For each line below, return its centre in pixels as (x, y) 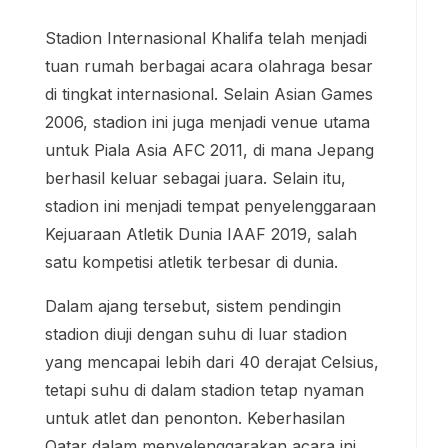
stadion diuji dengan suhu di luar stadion (196, 334)
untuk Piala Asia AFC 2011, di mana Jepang (209, 150)
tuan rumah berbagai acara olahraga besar (209, 66)
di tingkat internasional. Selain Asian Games (209, 94)
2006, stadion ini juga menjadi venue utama (207, 122)
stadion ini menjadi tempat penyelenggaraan (210, 206)
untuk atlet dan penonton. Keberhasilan (195, 418)
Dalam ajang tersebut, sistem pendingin (193, 306)
